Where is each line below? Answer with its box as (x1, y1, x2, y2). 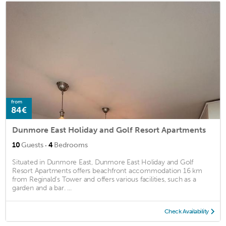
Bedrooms (54, 141, 88, 150)
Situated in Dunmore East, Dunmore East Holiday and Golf (12, 158, 193, 167)
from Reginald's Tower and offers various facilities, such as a (12, 175, 196, 184)
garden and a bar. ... (12, 184, 72, 193)
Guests (21, 141, 43, 150)
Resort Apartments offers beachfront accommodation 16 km (12, 166, 202, 176)
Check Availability (164, 208, 209, 215)
